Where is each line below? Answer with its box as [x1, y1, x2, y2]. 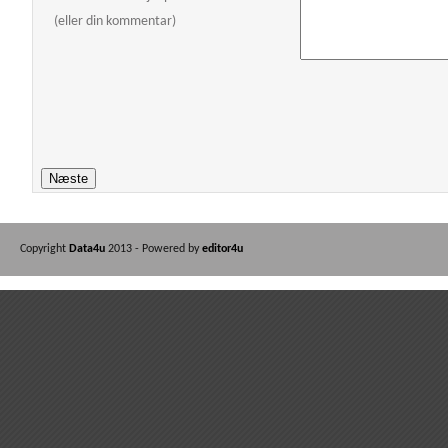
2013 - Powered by [108, 243, 202, 256]
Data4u [69, 243, 108, 256]
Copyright [20, 243, 69, 256]
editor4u [202, 243, 243, 256]
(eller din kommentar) [54, 14, 177, 30]
